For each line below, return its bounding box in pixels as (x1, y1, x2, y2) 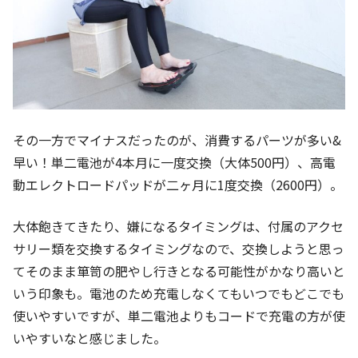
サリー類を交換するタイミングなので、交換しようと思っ (13, 239, 344, 259)
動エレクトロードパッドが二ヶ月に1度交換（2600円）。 (13, 175, 343, 195)
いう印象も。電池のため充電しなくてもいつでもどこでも (13, 284, 344, 304)
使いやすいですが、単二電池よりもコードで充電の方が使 (13, 306, 345, 326)
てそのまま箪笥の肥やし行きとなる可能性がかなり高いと (13, 261, 345, 281)
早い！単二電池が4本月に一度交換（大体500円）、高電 (13, 153, 336, 173)
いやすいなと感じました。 (13, 328, 166, 348)
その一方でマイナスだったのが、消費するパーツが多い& (13, 130, 341, 150)
